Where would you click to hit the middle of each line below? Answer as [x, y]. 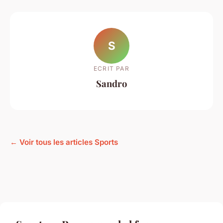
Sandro [111, 83]
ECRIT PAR [111, 68]
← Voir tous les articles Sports [64, 142]
